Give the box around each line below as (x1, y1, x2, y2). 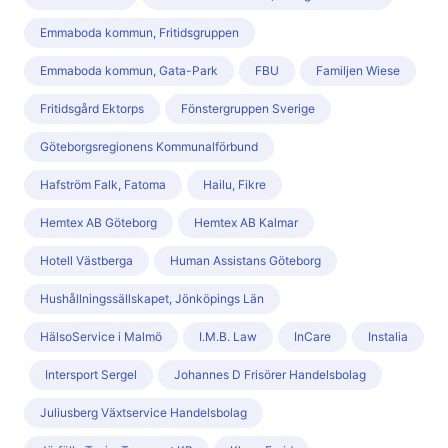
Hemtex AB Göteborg (40, 215, 157, 231)
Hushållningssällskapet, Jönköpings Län (40, 291, 264, 307)
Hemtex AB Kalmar (194, 215, 298, 231)
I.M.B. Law (199, 329, 257, 345)
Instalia (368, 329, 408, 345)
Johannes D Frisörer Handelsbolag (174, 367, 366, 383)
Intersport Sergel (45, 367, 137, 383)
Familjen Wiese (316, 63, 400, 79)
